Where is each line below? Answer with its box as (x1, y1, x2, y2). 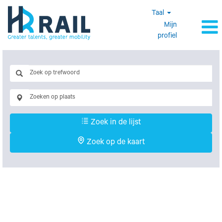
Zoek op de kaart (84, 138, 145, 147)
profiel (158, 33, 177, 41)
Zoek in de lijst (88, 118, 141, 127)
